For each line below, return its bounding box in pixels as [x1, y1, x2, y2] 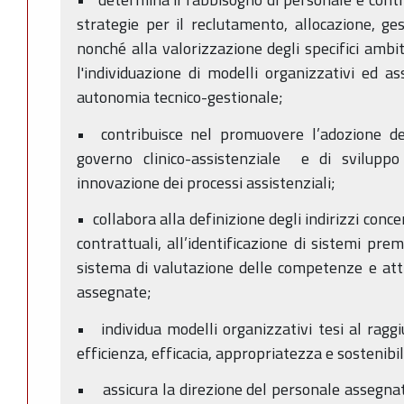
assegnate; [77, 280, 151, 305]
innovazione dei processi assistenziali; [77, 170, 335, 195]
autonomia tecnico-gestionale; [77, 85, 283, 110]
